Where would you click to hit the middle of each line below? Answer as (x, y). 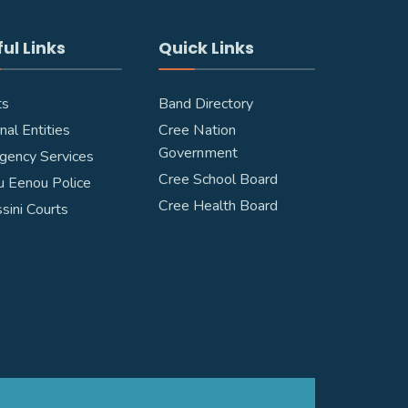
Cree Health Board (218, 206)
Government (198, 153)
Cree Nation (197, 130)
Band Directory (205, 104)
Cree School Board (218, 179)
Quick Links (206, 48)
